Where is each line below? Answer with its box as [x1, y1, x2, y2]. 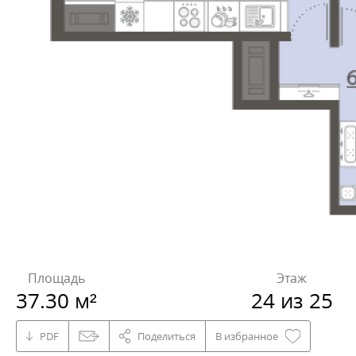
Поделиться [137, 328, 195, 343]
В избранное [215, 328, 278, 343]
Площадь [28, 269, 85, 287]
